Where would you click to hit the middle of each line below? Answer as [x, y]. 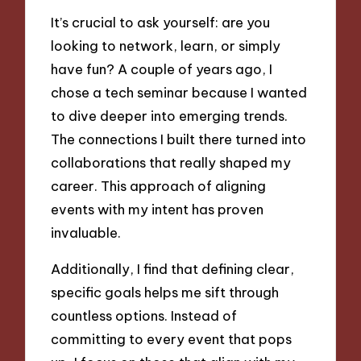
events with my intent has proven [158, 210]
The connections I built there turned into [179, 139]
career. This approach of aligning [159, 186]
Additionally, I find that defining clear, [173, 268]
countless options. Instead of [144, 315]
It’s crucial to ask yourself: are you [161, 23]
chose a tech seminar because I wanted [179, 93]
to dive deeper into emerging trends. [170, 116]
